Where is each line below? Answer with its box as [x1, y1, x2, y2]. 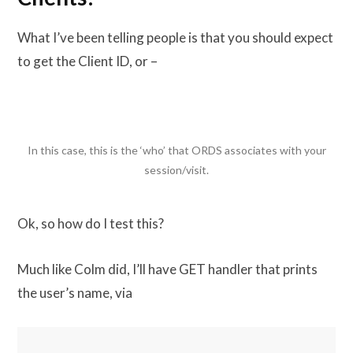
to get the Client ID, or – [17, 52, 158, 69]
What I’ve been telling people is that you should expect [17, 28, 333, 46]
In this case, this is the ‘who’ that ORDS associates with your [27, 143, 326, 157]
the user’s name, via [17, 284, 132, 302]
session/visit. [144, 162, 209, 176]
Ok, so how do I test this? [17, 215, 164, 232]
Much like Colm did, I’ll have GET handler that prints [17, 261, 318, 278]
